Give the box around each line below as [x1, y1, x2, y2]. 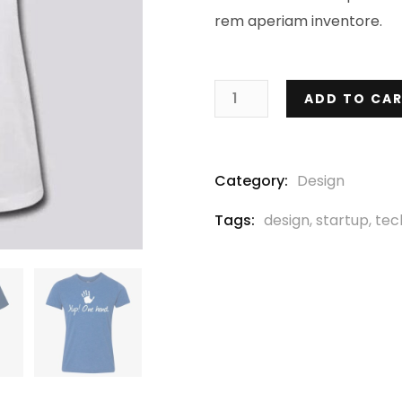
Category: [214, 170, 288, 191]
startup [316, 210, 369, 231]
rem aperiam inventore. [214, 11, 382, 31]
